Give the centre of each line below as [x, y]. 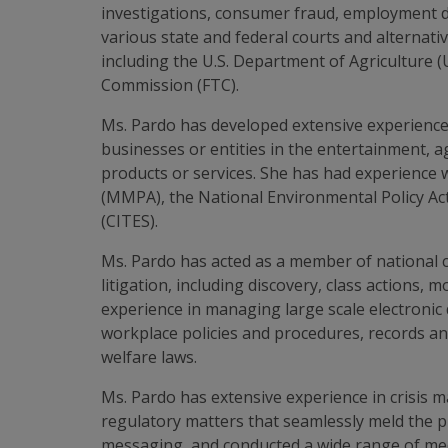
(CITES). [130, 221]
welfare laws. [151, 357]
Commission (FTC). [170, 85]
